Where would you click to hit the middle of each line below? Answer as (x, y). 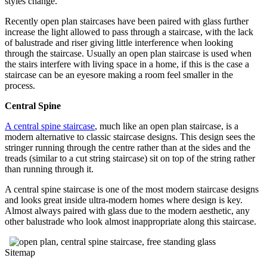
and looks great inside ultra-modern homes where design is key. (124, 200)
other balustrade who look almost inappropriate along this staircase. (131, 221)
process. (20, 85)
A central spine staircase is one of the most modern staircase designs (132, 189)
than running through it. (49, 169)
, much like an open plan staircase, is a (167, 126)
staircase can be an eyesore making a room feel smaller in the (119, 74)
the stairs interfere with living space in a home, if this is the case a (127, 64)
